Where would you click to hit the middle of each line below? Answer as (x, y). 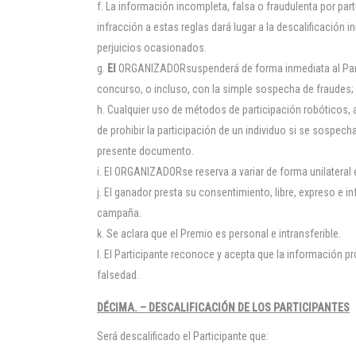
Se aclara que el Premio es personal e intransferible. (224, 234)
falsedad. (118, 275)
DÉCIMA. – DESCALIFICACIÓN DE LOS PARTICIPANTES (223, 308)
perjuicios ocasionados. (152, 48)
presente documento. (145, 151)
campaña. (119, 213)
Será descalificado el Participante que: (183, 336)
